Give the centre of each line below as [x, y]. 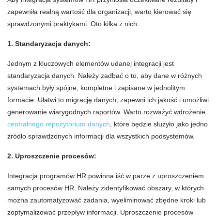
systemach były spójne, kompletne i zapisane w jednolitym [96, 88]
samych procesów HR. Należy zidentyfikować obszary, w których [106, 188]
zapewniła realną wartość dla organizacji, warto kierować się [99, 12]
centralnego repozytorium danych [59, 124]
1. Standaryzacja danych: [49, 44]
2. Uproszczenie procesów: [52, 156]
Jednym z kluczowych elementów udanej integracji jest [91, 64]
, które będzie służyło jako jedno [159, 124]
